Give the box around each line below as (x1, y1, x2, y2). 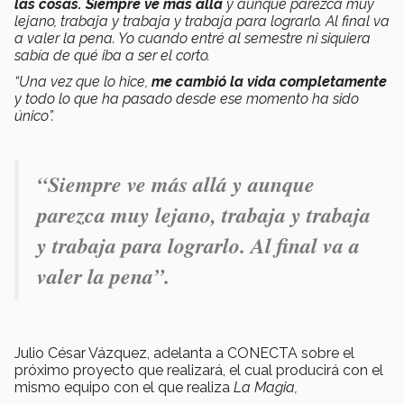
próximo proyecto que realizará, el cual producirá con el (14, 361, 383, 379)
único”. (14, 106, 54, 124)
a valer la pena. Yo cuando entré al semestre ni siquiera (14, 29, 371, 47)
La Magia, (230, 378, 301, 396)
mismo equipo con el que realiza (14, 378, 230, 396)
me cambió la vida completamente (151, 72, 387, 90)
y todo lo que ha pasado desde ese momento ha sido (14, 89, 359, 107)
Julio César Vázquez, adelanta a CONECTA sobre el (14, 344, 354, 362)
